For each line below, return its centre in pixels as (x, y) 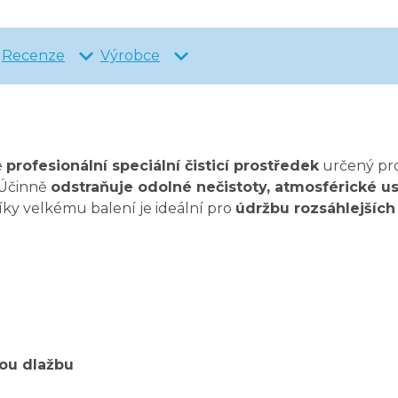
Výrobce (130, 56)
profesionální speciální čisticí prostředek (163, 166)
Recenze (33, 56)
